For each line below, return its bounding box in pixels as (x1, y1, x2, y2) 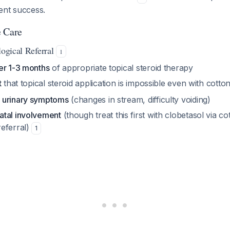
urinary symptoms (2, 94, 69, 105)
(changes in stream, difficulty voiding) (68, 94, 210, 105)
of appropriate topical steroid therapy (49, 63, 193, 73)
